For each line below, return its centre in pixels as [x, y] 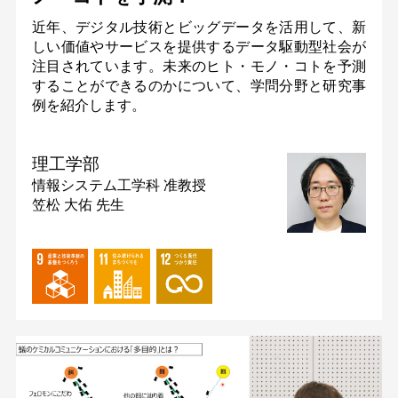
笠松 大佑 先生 [78, 205]
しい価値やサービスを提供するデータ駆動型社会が [199, 46]
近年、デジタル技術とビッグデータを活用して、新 [199, 26]
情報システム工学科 [97, 185]
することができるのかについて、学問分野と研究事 [199, 85]
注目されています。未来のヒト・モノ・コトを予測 [199, 65]
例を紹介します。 [88, 104]
